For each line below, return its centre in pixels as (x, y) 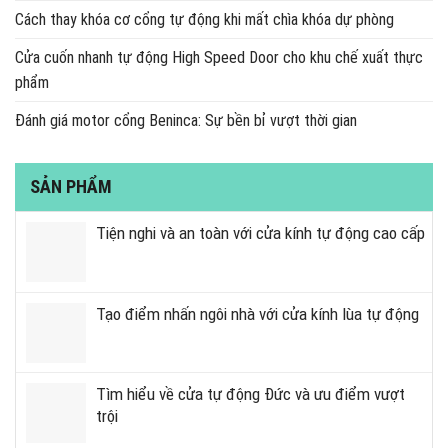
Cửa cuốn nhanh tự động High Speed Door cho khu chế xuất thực (219, 57)
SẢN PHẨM (71, 186)
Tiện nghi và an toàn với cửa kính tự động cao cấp (260, 232)
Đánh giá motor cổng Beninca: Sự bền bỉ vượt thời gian (186, 120)
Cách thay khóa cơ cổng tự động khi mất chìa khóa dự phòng (204, 19)
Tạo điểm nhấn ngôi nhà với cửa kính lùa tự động (257, 313)
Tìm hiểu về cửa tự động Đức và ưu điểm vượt (250, 393)
